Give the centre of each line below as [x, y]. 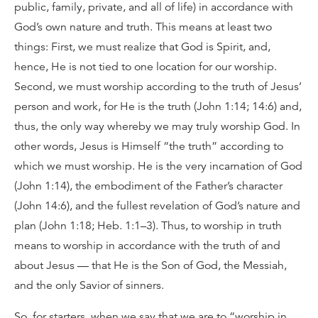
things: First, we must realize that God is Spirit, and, [142, 47]
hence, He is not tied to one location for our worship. [146, 67]
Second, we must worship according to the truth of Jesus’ [158, 87]
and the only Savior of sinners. [89, 285]
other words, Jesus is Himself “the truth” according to [149, 146]
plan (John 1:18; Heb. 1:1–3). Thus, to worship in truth [148, 226]
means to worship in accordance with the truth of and [147, 246]
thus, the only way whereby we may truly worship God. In [157, 126]
